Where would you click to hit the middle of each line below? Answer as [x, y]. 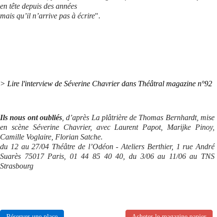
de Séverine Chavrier [87, 84]
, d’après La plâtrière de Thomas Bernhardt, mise [138, 117]
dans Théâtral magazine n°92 [167, 84]
